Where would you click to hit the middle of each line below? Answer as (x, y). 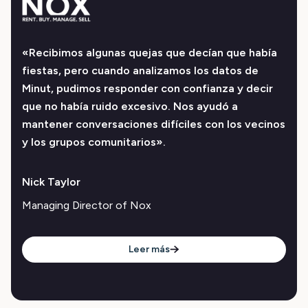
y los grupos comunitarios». (94, 142)
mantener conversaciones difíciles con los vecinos (154, 124)
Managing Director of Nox (87, 205)
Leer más (149, 250)
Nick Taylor (51, 181)
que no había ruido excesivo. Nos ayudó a (130, 106)
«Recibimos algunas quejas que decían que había (150, 52)
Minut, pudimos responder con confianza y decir (147, 88)
